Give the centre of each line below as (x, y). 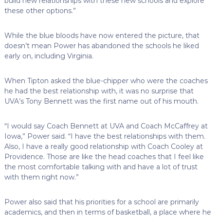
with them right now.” (41, 177)
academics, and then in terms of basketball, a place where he (108, 212)
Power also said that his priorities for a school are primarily (101, 202)
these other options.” (40, 10)
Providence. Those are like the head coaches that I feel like (104, 156)
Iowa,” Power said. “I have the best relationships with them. (105, 136)
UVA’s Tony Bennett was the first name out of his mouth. (101, 101)
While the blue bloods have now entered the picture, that (102, 35)
